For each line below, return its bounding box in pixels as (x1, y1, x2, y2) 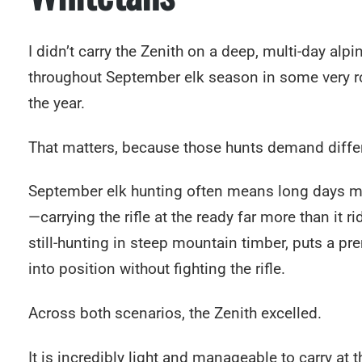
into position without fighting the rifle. (28, 259, 285, 279)
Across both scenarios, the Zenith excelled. (28, 304, 322, 323)
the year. (28, 93, 85, 112)
